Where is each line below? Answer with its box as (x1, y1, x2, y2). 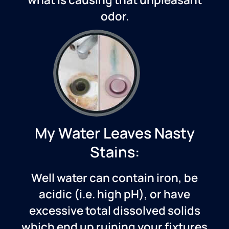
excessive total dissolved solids (29, 202, 200, 219)
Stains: (89, 142, 140, 163)
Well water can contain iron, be (31, 170, 198, 186)
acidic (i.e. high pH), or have (39, 186, 190, 202)
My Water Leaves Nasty (34, 123, 195, 144)
